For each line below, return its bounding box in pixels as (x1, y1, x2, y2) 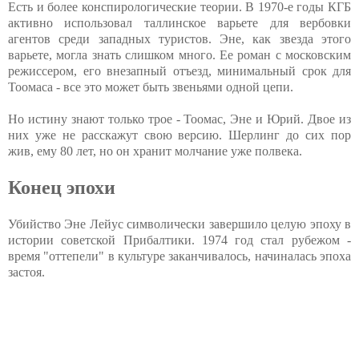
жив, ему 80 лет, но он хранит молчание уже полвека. (8, 144, 302, 159)
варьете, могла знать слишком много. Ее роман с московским (8, 48, 351, 63)
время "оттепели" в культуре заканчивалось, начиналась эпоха (8, 249, 351, 264)
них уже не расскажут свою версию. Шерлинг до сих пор (8, 128, 351, 143)
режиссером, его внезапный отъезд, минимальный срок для (8, 64, 351, 79)
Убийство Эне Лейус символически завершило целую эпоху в (8, 217, 351, 232)
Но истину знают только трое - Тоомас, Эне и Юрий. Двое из (8, 112, 351, 127)
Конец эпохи (8, 177, 115, 199)
